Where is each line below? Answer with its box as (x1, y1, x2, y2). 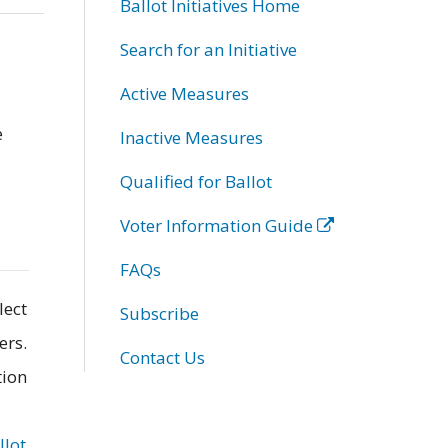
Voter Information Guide (119, 213, 317, 237)
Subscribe (119, 301, 199, 325)
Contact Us (119, 345, 205, 369)
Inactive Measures (119, 125, 263, 149)
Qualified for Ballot (119, 169, 272, 193)
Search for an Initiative (119, 37, 297, 61)
